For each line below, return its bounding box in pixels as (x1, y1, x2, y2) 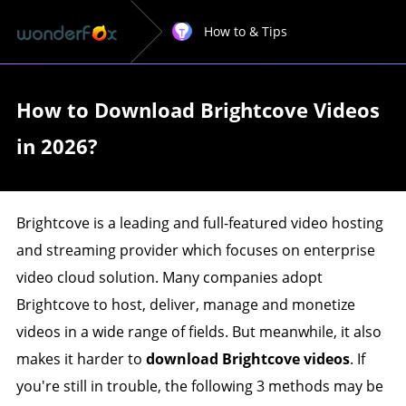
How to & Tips (204, 23, 287, 40)
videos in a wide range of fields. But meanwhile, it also (15, 322, 382, 342)
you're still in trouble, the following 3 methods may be (15, 376, 383, 396)
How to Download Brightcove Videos (15, 96, 380, 123)
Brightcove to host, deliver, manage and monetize (15, 295, 355, 314)
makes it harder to (15, 349, 146, 369)
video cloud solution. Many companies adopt (15, 267, 323, 287)
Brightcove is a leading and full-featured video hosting (15, 213, 383, 233)
